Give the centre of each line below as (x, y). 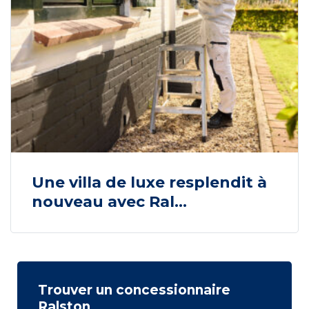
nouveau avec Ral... (109, 201)
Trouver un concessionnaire (134, 290)
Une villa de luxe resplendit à (149, 182)
